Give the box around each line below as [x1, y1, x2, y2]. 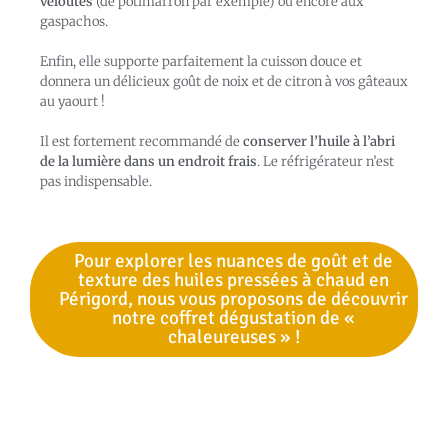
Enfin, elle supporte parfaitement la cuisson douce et [40, 53, 362, 71]
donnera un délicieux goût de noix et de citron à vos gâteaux [40, 73, 408, 91]
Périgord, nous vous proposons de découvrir [59, 287, 408, 312]
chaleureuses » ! [167, 325, 300, 350]
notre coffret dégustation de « [112, 306, 355, 331]
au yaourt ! [40, 93, 105, 111]
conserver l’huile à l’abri [243, 133, 395, 151]
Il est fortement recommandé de [40, 133, 243, 151]
